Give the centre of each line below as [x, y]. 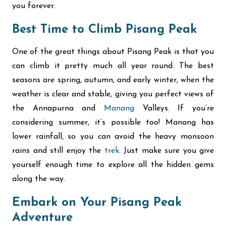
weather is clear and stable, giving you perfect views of [113, 94]
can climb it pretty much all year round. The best [113, 66]
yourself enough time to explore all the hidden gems [113, 165]
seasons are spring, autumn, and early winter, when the [113, 80]
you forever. [34, 6]
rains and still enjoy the [58, 151]
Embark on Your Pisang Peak [97, 203]
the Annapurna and [58, 108]
